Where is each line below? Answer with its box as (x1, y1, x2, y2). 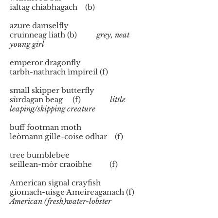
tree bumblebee (10, 150, 70, 160)
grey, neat (96, 30, 129, 39)
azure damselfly (10, 21, 73, 30)
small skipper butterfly (10, 86, 94, 95)
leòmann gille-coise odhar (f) (10, 132, 133, 141)
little (104, 95, 126, 104)
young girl (10, 39, 46, 49)
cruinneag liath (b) (10, 30, 96, 39)
